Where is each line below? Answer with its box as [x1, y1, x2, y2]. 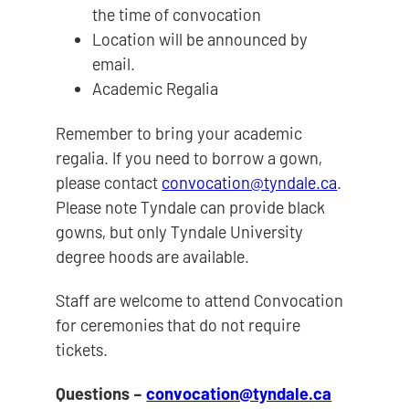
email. [92, 54, 136, 75]
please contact [56, 172, 163, 193]
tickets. [56, 339, 109, 360]
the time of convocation [92, 5, 262, 26]
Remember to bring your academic [56, 122, 303, 143]
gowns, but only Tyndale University [56, 221, 304, 242]
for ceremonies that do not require [56, 314, 301, 335]
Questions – [56, 383, 147, 404]
